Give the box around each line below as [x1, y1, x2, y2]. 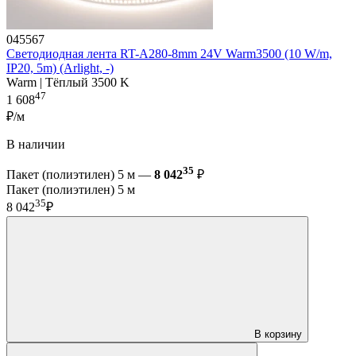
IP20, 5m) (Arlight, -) [6, 60, 114, 75]
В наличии [6, 137, 65, 152]
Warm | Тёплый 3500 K [6, 75, 130, 89]
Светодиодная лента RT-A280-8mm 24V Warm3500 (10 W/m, [6, 46, 332, 60]
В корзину [254, 327, 302, 340]
